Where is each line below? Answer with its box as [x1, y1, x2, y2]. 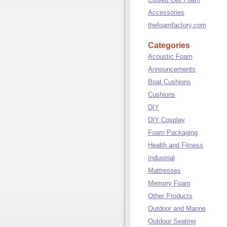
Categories [148, 41, 190, 50]
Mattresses [148, 167, 181, 174]
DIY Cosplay [148, 116, 185, 124]
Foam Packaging [148, 129, 198, 136]
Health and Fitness [148, 141, 203, 149]
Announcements [148, 65, 196, 73]
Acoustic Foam [148, 53, 193, 60]
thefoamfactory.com [148, 21, 206, 29]
